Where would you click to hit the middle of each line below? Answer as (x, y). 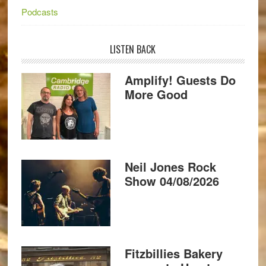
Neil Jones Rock (170, 167)
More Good (156, 94)
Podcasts (39, 12)
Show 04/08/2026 (172, 181)
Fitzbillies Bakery (173, 253)
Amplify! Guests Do (180, 80)
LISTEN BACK (133, 49)
